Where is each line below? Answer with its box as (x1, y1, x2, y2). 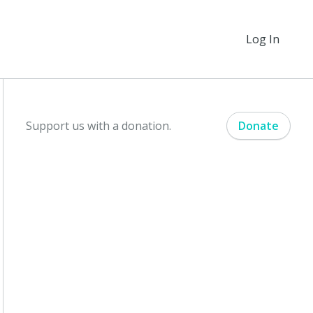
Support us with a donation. (26, 118, 172, 133)
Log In (246, 31, 279, 47)
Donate (238, 118, 279, 133)
